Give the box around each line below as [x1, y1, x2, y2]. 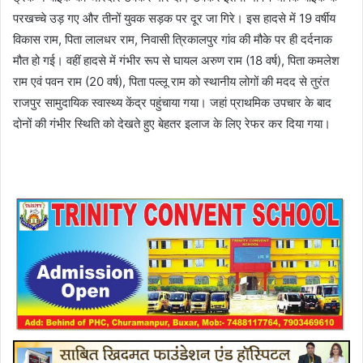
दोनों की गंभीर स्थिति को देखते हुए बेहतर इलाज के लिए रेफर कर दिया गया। [13, 116, 331, 132]
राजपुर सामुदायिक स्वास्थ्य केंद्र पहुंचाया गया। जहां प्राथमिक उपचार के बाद [13, 95, 331, 111]
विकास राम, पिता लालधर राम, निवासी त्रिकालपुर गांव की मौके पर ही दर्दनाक [13, 32, 332, 48]
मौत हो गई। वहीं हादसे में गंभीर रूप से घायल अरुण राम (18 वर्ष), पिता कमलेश [13, 53, 340, 69]
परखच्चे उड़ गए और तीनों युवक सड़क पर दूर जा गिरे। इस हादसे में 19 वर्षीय [13, 11, 335, 27]
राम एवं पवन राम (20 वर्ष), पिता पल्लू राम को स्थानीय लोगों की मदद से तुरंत [13, 74, 329, 90]
